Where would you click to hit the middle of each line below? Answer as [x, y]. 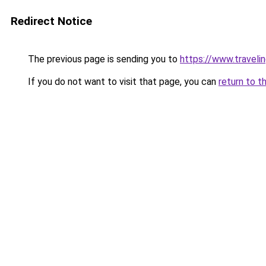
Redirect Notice [51, 21]
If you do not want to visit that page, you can [122, 82]
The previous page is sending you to [103, 59]
